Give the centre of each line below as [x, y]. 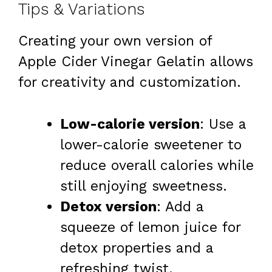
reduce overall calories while [157, 165]
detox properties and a [137, 248]
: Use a [223, 124]
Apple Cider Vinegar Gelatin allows [136, 62]
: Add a [180, 206]
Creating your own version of [115, 41]
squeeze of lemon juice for [150, 227]
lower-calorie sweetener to [151, 144]
